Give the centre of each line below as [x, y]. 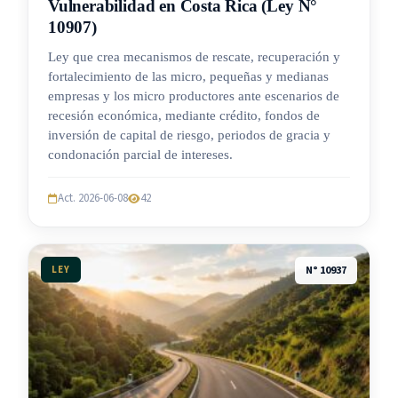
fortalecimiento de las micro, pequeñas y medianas [188, 77]
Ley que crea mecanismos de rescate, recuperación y [194, 57]
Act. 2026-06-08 [93, 199]
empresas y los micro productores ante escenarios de [194, 96]
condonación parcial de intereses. [140, 155]
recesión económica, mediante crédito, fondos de [184, 116]
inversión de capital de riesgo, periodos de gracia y [189, 135]
